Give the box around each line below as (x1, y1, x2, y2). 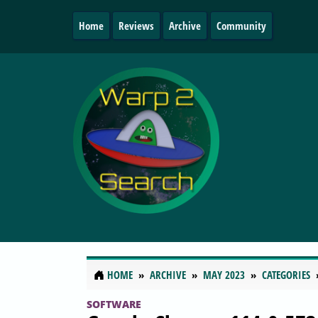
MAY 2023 (203, 268, 245, 283)
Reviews (119, 18, 155, 33)
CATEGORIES (262, 268, 310, 283)
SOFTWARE (87, 297, 141, 311)
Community (216, 18, 266, 33)
